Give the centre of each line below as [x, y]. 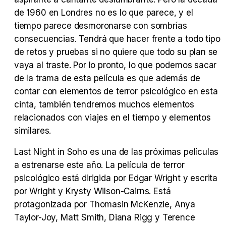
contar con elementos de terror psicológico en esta [116, 92]
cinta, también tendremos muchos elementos [104, 105]
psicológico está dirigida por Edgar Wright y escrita [116, 178]
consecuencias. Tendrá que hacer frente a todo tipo [117, 39]
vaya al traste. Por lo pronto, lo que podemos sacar [116, 65]
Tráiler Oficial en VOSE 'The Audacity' [212, 31]
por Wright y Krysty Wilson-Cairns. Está [93, 191]
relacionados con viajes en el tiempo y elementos [112, 118]
